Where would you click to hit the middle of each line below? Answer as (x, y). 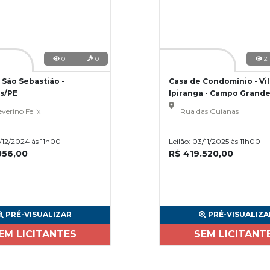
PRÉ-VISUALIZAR (38, 214)
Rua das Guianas (209, 111)
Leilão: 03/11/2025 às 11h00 (215, 141)
